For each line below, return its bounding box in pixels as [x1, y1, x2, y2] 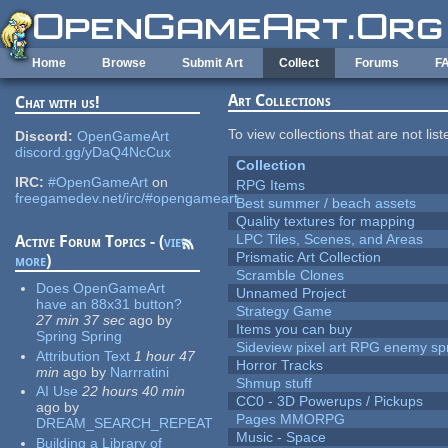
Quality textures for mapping [236, 213, 416, 230]
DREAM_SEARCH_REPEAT [36, 415, 214, 432]
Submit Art [182, 56, 243, 70]
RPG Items [236, 177, 306, 194]
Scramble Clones [236, 267, 345, 284]
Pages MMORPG [236, 411, 346, 428]
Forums [355, 56, 399, 70]
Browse [102, 56, 146, 70]
